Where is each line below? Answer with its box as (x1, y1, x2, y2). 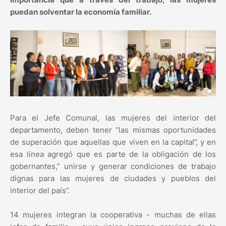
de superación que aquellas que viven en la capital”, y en (10, 137, 216, 147)
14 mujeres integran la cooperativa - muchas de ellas (10, 210, 216, 220)
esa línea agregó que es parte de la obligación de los (10, 149, 216, 159)
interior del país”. (10, 186, 70, 196)
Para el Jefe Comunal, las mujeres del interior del (10, 113, 216, 123)
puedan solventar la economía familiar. (10, 7, 151, 17)
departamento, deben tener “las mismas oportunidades (10, 125, 216, 135)
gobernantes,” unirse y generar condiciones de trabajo (10, 161, 216, 172)
